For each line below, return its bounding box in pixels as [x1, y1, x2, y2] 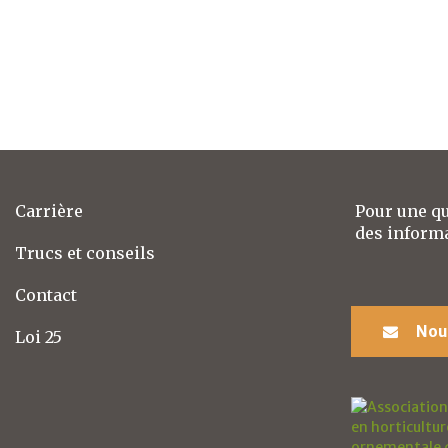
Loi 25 [15, 327, 62, 348]
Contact [15, 285, 77, 306]
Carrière [15, 201, 83, 222]
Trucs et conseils [15, 243, 155, 264]
